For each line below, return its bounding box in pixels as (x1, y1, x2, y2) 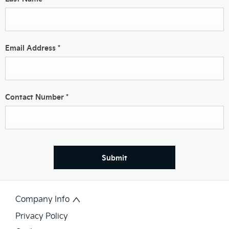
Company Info (15, 193, 70, 204)
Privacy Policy (15, 210, 68, 221)
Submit (102, 152, 127, 163)
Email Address (5, 42, 58, 53)
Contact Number (5, 91, 66, 102)
